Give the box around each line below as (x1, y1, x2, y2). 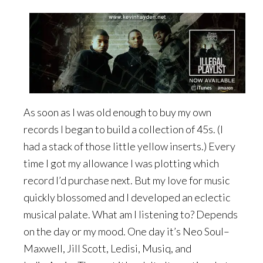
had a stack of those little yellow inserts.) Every (23, 139, 235, 153)
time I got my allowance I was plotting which (23, 156, 219, 170)
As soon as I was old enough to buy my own (23, 105, 211, 119)
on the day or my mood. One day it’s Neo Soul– (23, 224, 230, 238)
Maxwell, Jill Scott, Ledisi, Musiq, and (23, 241, 191, 255)
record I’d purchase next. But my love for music (23, 173, 230, 187)
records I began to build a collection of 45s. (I (23, 122, 223, 136)
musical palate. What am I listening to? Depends (23, 207, 238, 221)
